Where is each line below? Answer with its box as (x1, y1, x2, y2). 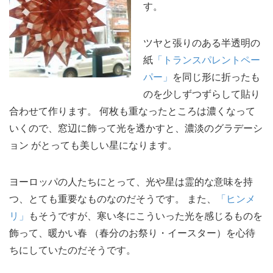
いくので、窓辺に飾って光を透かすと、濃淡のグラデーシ (9, 123, 263, 133)
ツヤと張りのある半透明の (143, 38, 260, 48)
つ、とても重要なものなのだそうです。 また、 (9, 194, 216, 204)
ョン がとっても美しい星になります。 (9, 140, 177, 151)
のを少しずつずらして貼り (143, 89, 260, 99)
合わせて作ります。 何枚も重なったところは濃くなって (9, 106, 255, 116)
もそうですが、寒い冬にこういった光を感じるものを (29, 211, 263, 221)
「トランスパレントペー (153, 55, 260, 65)
